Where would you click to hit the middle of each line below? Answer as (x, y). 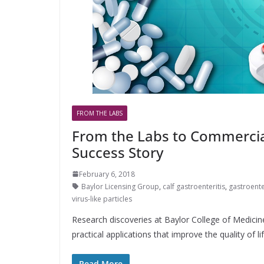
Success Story (118, 152)
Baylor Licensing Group (120, 186)
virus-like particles (102, 199)
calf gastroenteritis (194, 186)
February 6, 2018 (107, 174)
